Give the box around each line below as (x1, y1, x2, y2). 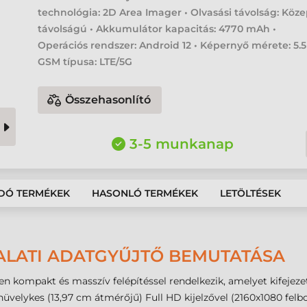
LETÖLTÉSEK (220, 187, 281, 199)
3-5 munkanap (129, 136, 234, 152)
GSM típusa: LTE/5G (38, 56, 133, 68)
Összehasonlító (65, 93, 151, 106)
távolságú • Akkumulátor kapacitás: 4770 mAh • (38, 23, 277, 35)
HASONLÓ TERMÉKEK (92, 187, 198, 199)
